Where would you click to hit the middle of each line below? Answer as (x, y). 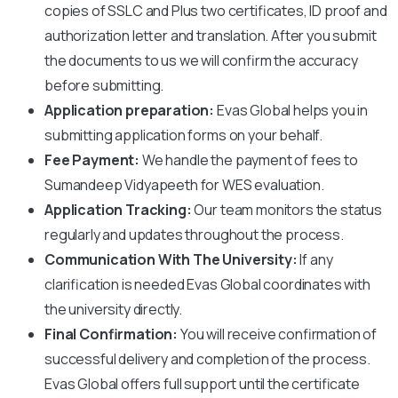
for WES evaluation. (262, 184)
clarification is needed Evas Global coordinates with (207, 284)
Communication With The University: (172, 259)
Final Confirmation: (112, 334)
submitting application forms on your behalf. (184, 135)
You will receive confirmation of (279, 334)
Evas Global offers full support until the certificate (202, 383)
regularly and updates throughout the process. (194, 234)
